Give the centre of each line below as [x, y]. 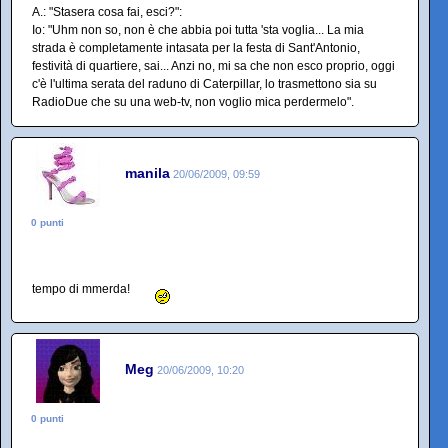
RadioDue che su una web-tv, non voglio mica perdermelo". [193, 102]
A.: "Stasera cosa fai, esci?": [107, 12]
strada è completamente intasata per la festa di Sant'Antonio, [196, 48]
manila [147, 172]
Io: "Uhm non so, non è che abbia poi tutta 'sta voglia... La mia [198, 30]
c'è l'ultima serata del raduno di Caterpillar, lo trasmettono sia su [204, 84]
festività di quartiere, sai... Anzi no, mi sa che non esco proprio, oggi [213, 66]
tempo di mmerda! [82, 288]
